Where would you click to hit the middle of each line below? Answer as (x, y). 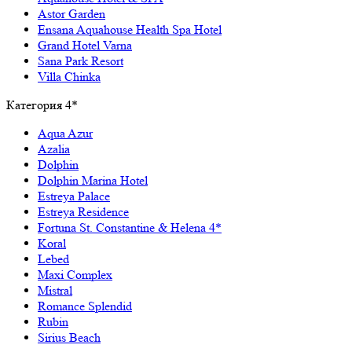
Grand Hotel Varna (85, 45)
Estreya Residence (83, 211)
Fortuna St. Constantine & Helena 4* (130, 227)
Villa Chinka (69, 76)
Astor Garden (71, 13)
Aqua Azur (65, 133)
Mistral (55, 290)
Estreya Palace (74, 196)
